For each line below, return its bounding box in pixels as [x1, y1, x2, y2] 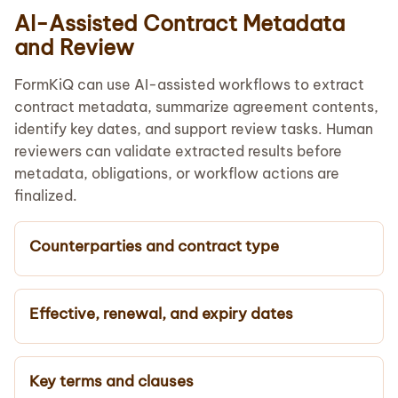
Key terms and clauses [29, 370, 194, 391]
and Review [14, 33, 134, 60]
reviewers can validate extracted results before [14, 141, 342, 160]
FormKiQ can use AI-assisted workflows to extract [14, 75, 364, 93]
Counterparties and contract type [29, 235, 279, 256]
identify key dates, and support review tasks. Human [14, 119, 373, 138]
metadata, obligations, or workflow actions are [14, 163, 339, 182]
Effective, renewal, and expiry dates [29, 303, 293, 323]
